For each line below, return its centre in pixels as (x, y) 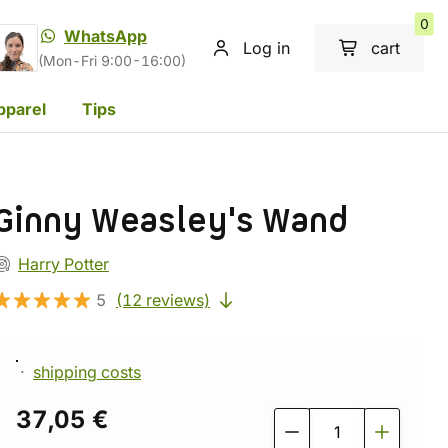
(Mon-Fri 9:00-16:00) (112, 61)
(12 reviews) (163, 300)
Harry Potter (63, 264)
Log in (266, 48)
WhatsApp (105, 36)
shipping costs (87, 372)
